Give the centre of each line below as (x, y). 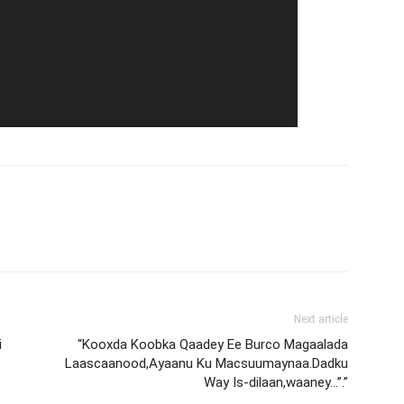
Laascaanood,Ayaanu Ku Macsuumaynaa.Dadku (207, 363)
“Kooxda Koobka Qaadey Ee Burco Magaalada (213, 344)
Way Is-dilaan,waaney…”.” (276, 382)
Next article (321, 319)
